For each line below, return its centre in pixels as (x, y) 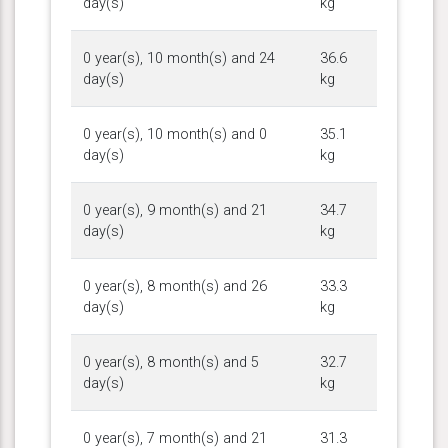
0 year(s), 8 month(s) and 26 (175, 286)
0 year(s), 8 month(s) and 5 (171, 362)
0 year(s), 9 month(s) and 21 (175, 210)
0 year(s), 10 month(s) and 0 (175, 134)
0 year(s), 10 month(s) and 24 (179, 58)
